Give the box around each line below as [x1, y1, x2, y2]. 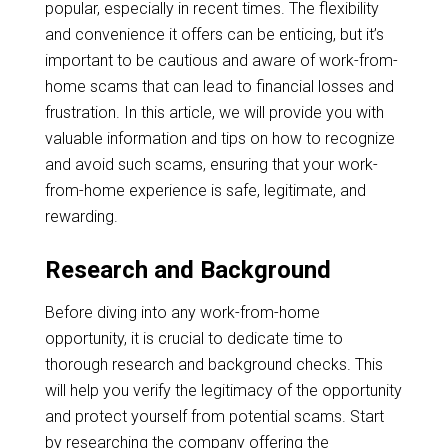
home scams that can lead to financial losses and [44, 77, 394, 96]
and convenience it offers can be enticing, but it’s [44, 25, 384, 44]
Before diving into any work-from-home [44, 303, 320, 322]
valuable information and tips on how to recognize [44, 129, 395, 148]
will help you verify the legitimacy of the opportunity [44, 381, 402, 400]
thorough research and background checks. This [44, 355, 383, 374]
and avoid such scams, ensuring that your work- [44, 155, 378, 174]
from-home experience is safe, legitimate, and [44, 181, 366, 200]
